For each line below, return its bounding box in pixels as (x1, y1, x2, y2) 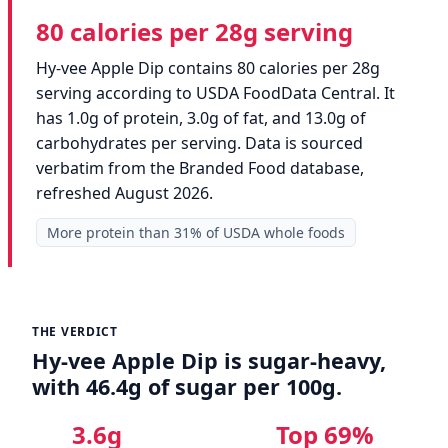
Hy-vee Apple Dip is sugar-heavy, (32, 346, 386, 376)
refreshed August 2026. (36, 182, 213, 205)
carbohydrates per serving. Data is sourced (36, 132, 363, 155)
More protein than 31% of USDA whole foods (47, 223, 345, 243)
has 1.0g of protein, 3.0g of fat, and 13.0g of (36, 107, 366, 130)
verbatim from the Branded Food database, (36, 157, 364, 180)
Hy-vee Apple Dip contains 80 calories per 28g (36, 57, 380, 80)
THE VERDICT (32, 323, 118, 341)
